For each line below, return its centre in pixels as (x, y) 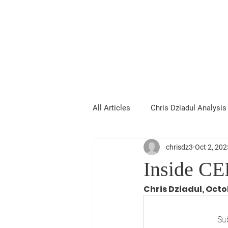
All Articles (111, 108)
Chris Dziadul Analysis (189, 108)
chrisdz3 (179, 147)
